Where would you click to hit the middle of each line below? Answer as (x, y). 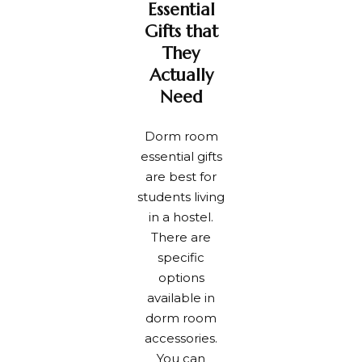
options (181, 278)
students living (181, 197)
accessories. (181, 339)
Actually (181, 75)
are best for (181, 177)
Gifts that (181, 31)
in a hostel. (181, 217)
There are (181, 238)
